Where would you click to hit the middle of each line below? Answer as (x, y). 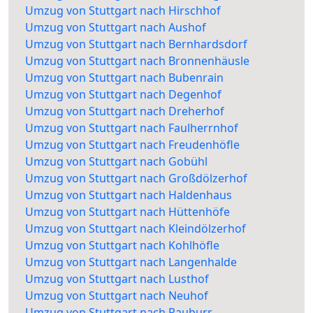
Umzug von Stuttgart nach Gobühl (116, 162)
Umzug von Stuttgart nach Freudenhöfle (132, 145)
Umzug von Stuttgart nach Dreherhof (125, 111)
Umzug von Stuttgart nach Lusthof (117, 279)
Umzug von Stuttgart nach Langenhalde (131, 262)
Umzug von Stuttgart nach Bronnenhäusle (137, 61)
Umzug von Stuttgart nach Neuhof (117, 296)
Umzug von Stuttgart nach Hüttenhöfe (128, 212)
